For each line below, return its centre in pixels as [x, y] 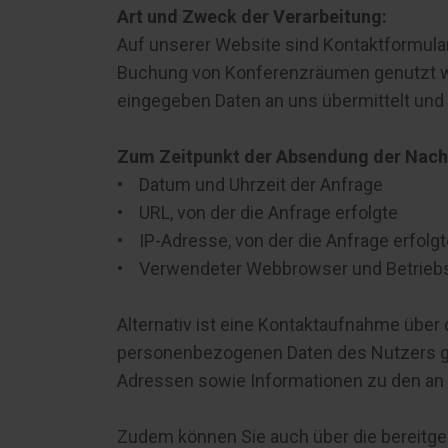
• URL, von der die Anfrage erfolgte [257, 212]
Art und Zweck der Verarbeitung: [252, 16]
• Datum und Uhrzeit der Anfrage [250, 184]
